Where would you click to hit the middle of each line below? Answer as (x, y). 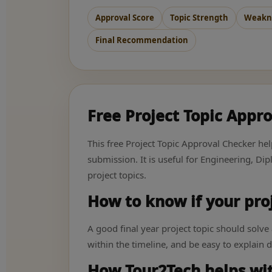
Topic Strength (199, 17)
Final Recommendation (142, 40)
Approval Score (125, 17)
